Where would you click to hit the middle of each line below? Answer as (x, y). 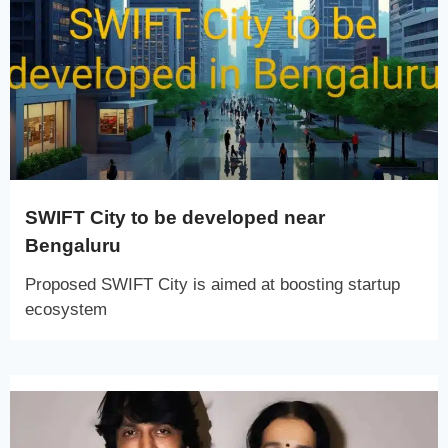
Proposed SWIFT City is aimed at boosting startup (212, 284)
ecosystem (66, 309)
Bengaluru (73, 245)
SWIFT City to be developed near (175, 217)
